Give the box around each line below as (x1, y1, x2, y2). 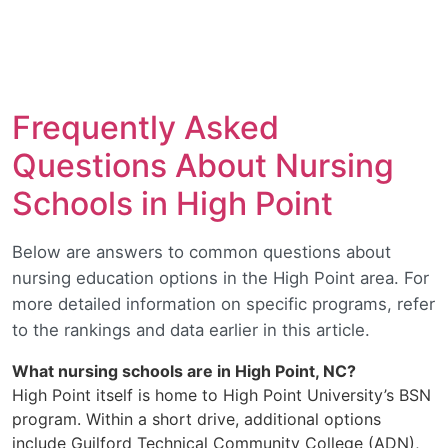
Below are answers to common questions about (12, 242, 391, 263)
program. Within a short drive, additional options (12, 409, 381, 430)
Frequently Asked (12, 108, 279, 148)
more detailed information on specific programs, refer (12, 294, 435, 315)
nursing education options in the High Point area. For (12, 268, 429, 289)
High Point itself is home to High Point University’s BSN (12, 385, 431, 406)
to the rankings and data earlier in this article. (12, 320, 370, 341)
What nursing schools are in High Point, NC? (12, 361, 356, 382)
